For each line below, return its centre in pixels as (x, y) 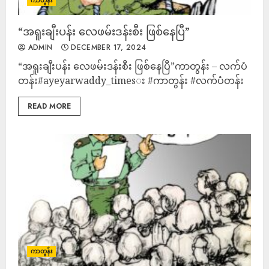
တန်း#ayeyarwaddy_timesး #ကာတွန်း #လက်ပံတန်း (131, 80)
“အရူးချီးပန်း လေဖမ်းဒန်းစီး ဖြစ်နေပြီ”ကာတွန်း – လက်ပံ (133, 66)
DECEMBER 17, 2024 (107, 47)
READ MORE (49, 106)
